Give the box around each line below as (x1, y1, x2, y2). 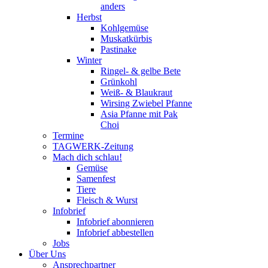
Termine (53, 130, 84, 141)
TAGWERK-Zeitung (53, 141, 133, 151)
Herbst (77, 12, 102, 22)
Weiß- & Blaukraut (100, 87, 172, 98)
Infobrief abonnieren (77, 217, 154, 227)
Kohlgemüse (100, 23, 148, 33)
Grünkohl (100, 77, 137, 87)
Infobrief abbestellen (77, 227, 154, 237)
